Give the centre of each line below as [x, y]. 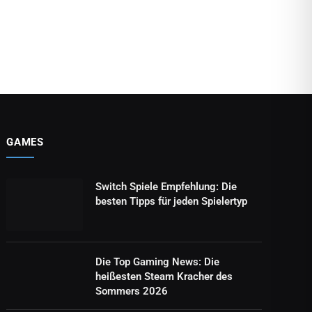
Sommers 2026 [132, 291]
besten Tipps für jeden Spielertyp [172, 201]
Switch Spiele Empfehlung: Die [166, 186]
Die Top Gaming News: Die [158, 262]
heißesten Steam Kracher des [164, 276]
